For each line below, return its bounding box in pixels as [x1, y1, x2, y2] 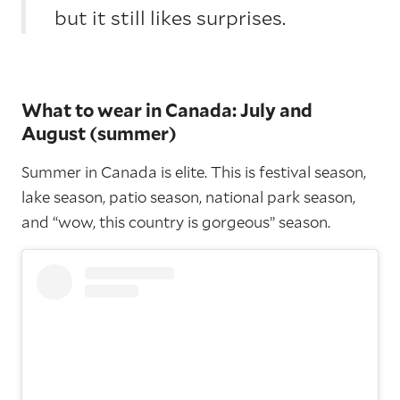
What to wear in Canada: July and [21, 98, 312, 122]
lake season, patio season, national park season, [21, 187, 355, 208]
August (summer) [21, 121, 177, 146]
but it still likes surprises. [54, 4, 286, 31]
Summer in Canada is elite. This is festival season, [21, 162, 366, 183]
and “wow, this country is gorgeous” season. [21, 212, 330, 233]
